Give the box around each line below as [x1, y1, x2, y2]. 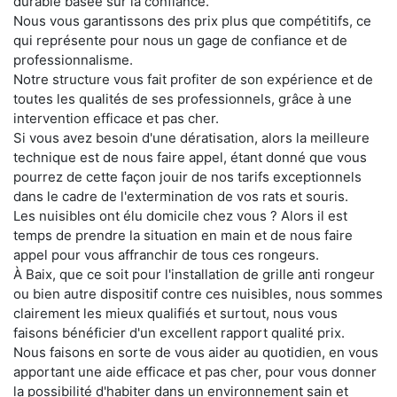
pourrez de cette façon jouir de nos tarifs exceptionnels [13, 167, 362, 185]
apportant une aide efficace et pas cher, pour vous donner [13, 362, 377, 380]
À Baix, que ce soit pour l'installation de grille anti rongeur [13, 265, 375, 283]
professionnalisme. [13, 51, 133, 68]
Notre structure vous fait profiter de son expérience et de [13, 70, 373, 88]
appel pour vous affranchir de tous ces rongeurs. [13, 245, 319, 263]
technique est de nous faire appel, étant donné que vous [13, 148, 367, 166]
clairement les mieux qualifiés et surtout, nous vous [13, 304, 338, 322]
